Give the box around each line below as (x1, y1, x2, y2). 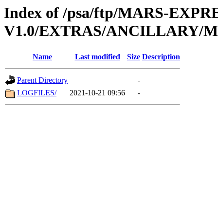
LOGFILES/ (17, 89, 56, 97)
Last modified (74, 53, 120, 61)
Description (142, 53, 180, 61)
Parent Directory (17, 76, 68, 85)
